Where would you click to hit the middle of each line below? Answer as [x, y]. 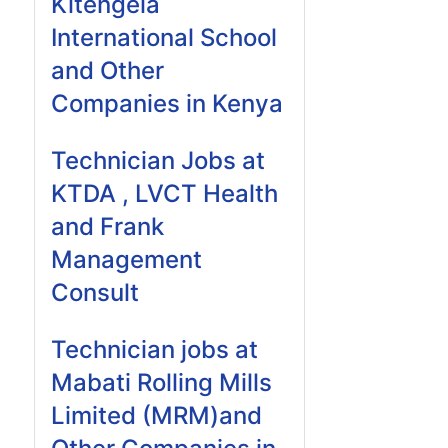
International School [164, 37]
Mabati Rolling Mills [161, 382]
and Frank [107, 226]
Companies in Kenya [167, 103]
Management [126, 259]
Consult [95, 292]
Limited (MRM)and [156, 415]
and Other [107, 70]
